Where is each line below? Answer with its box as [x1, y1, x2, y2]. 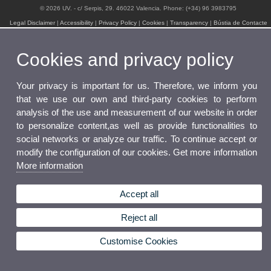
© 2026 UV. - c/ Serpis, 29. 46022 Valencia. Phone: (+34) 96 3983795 [40, 4, 237, 11]
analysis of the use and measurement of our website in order [16, 106, 257, 117]
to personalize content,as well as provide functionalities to [16, 120, 257, 131]
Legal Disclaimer [9, 19, 55, 26]
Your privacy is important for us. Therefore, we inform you [16, 80, 257, 91]
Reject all [120, 212, 157, 223]
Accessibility [59, 19, 93, 26]
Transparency [169, 19, 208, 26]
